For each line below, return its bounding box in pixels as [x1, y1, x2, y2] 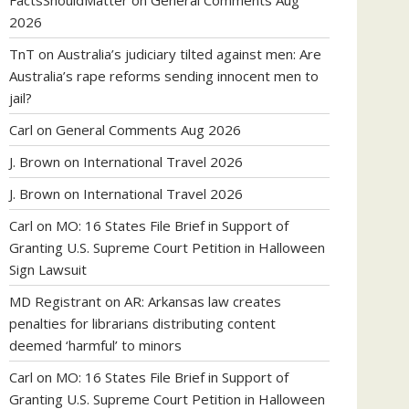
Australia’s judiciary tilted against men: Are [58, 45, 321, 63]
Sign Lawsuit [9, 260, 87, 278]
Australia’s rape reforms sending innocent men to [9, 67, 319, 85]
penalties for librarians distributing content [9, 314, 276, 332]
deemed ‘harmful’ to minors [9, 336, 182, 354]
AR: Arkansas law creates [124, 292, 281, 310]
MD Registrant [9, 292, 101, 310]
